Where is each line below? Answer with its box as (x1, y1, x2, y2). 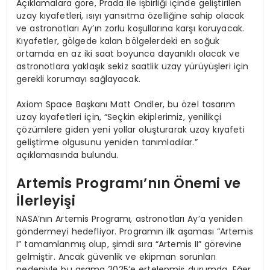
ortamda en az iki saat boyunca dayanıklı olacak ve (16, 47, 240, 60)
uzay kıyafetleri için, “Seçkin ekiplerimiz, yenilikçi (16, 110, 221, 123)
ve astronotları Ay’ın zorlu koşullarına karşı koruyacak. (16, 22, 245, 34)
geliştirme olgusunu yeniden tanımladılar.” (16, 136, 198, 148)
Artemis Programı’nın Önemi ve (16, 174, 240, 193)
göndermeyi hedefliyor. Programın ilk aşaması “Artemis (16, 225, 253, 237)
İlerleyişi (16, 191, 75, 211)
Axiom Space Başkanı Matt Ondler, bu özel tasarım (16, 98, 235, 110)
